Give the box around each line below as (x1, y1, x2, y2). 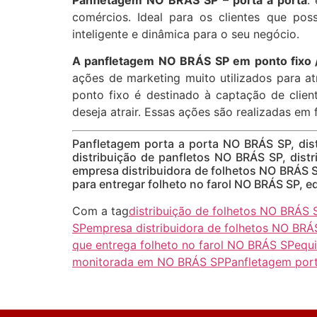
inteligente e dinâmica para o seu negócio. (72, 26, 299, 41)
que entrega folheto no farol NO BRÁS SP (72, 238, 294, 253)
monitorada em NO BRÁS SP (72, 255, 224, 270)
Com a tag (72, 204, 129, 219)
